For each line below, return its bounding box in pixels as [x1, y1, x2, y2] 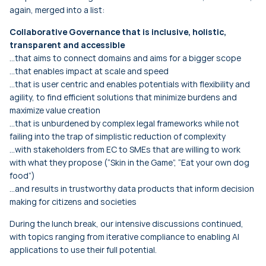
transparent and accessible [9, 39, 125, 50]
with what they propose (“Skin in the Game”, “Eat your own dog [9, 156, 249, 168]
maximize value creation [9, 104, 100, 116]
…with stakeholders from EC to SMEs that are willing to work [9, 143, 240, 155]
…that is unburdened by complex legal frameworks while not [9, 117, 239, 129]
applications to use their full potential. [9, 243, 157, 255]
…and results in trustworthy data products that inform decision [9, 182, 254, 194]
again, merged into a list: [9, 4, 104, 15]
